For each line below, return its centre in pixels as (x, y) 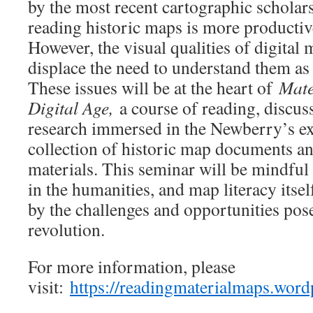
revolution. (66, 229)
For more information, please (132, 266)
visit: (49, 286)
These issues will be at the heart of (153, 87)
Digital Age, (74, 108)
